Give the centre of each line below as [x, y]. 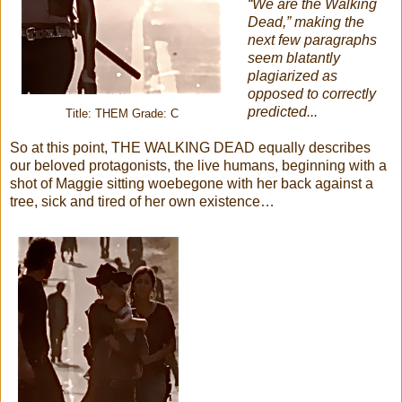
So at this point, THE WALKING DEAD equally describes [190, 147]
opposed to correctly [311, 93]
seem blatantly [293, 57]
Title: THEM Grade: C [122, 114]
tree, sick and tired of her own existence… [142, 201]
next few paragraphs [312, 39]
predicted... [282, 111]
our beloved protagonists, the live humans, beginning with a [198, 165]
